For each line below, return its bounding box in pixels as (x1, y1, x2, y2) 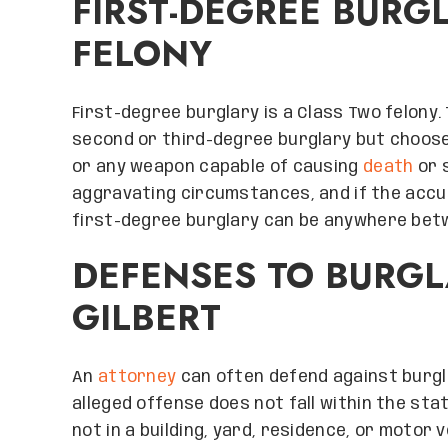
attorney (97, 369, 177, 386)
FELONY (72, 29, 212, 79)
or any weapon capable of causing (72, 159, 363, 176)
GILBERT (72, 293, 221, 343)
